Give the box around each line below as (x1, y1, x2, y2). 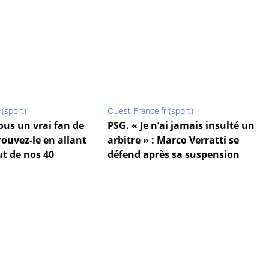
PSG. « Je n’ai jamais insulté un (107, 119, 255, 133)
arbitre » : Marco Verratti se (107, 133, 239, 147)
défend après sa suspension (107, 148, 240, 162)
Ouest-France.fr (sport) (107, 105, 193, 117)
